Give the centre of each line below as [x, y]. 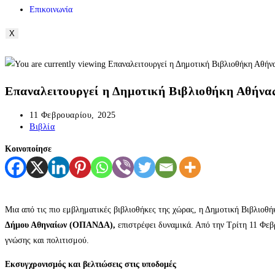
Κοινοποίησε [28, 149]
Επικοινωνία [51, 10]
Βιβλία [42, 127]
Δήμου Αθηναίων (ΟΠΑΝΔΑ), [60, 225]
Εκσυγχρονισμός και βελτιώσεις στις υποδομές [91, 265]
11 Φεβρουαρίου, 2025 [73, 115]
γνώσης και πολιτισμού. [47, 241]
